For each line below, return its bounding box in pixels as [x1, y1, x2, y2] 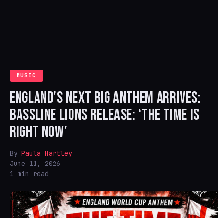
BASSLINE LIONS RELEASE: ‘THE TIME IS [10, 106, 200, 125]
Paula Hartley [21, 149, 72, 158]
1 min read [10, 169, 49, 178]
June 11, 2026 [10, 159, 60, 168]
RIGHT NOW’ [10, 123, 68, 142]
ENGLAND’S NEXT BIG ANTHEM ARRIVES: [10, 89, 201, 108]
